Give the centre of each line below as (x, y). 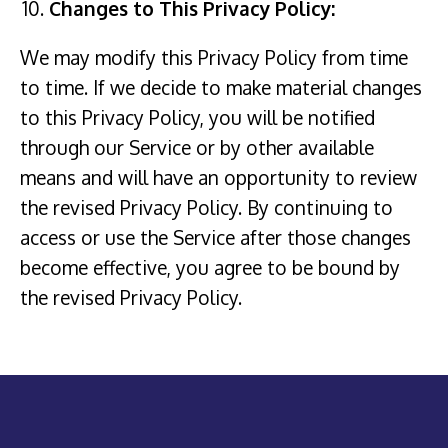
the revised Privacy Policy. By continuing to (206, 207)
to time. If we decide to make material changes (221, 87)
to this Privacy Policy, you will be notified (197, 117)
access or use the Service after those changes (215, 237)
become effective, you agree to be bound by (210, 267)
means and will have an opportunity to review (218, 177)
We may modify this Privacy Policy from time (214, 57)
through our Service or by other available (197, 147)
